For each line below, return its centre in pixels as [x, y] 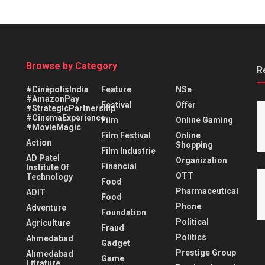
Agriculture [48, 223]
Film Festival [126, 135]
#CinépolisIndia [57, 89]
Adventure [46, 207]
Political [193, 222]
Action [39, 142]
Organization [202, 160]
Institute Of [48, 167]
